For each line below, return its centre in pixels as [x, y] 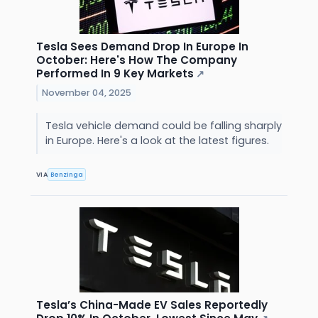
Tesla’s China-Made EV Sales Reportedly [152, 305]
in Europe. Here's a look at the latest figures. [158, 141]
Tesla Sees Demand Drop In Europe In [142, 47]
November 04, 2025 [87, 93]
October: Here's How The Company [137, 60]
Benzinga [67, 174]
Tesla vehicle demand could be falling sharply [163, 126]
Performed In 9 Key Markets [115, 74]
